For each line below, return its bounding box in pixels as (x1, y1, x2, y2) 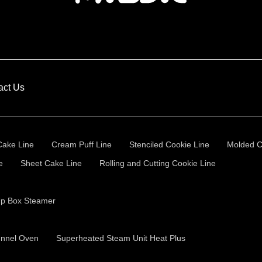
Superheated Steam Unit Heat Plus (56, 233, 185, 243)
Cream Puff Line (51, 140, 112, 149)
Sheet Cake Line (20, 158, 82, 168)
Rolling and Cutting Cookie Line (99, 158, 216, 168)
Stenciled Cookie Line (129, 140, 209, 149)
